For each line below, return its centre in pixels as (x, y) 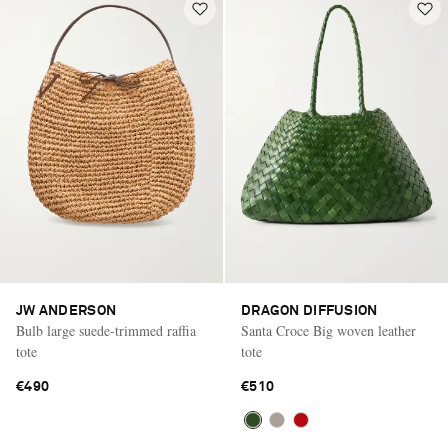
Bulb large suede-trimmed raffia (106, 330)
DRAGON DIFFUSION (309, 310)
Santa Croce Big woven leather (328, 330)
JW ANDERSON (66, 310)
